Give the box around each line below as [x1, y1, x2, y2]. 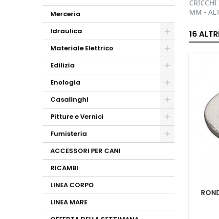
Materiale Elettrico [50, 44, 113, 53]
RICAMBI [50, 163, 78, 173]
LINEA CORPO [50, 180, 94, 190]
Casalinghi [50, 95, 88, 104]
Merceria [50, 9, 81, 19]
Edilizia [50, 61, 75, 70]
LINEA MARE [50, 197, 88, 207]
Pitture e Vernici [50, 112, 104, 121]
